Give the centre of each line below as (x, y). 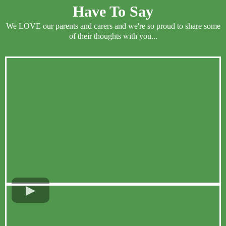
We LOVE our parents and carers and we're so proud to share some (113, 26)
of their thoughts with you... (113, 36)
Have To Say (113, 12)
